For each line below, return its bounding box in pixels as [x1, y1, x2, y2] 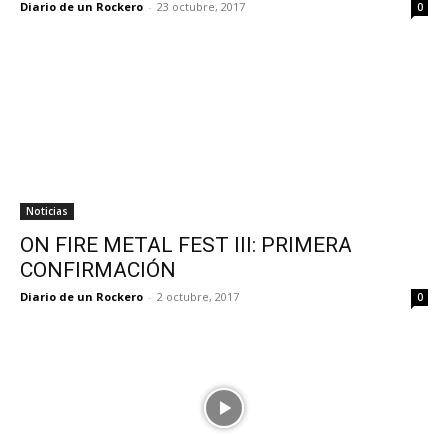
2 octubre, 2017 [157, 289, 239, 304]
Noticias [26, 204, 68, 218]
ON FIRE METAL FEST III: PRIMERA [20, 233, 352, 257]
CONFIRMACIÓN [20, 258, 176, 282]
